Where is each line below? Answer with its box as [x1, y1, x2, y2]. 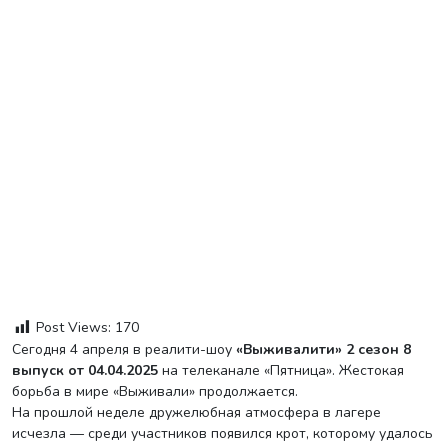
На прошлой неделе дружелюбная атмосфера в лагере [12, 402, 381, 422]
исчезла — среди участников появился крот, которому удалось [12, 423, 433, 443]
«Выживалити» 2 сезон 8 [236, 339, 411, 359]
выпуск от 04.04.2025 [12, 360, 158, 380]
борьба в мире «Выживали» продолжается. [12, 381, 298, 401]
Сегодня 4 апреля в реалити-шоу [21, 339, 236, 359]
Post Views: [36, 318, 111, 337]
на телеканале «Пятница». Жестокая [158, 360, 404, 380]
